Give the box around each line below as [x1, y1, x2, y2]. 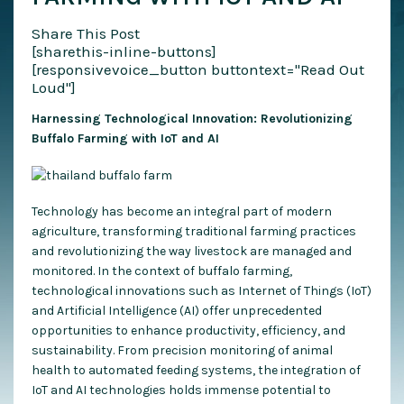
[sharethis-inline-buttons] [32, 42, 216, 61]
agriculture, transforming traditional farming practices [32, 223, 356, 239]
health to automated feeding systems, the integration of [32, 362, 361, 378]
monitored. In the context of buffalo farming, [32, 262, 292, 279]
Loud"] [32, 78, 76, 97]
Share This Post [32, 24, 140, 43]
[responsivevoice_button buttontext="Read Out [32, 60, 364, 79]
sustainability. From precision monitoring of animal [32, 342, 333, 358]
